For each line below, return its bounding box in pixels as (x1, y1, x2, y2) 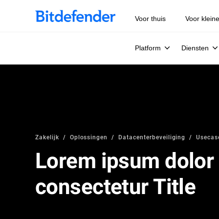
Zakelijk (35, 133, 59, 141)
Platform (135, 44, 161, 52)
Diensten (181, 44, 209, 52)
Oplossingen (69, 133, 108, 141)
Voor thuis (135, 15, 166, 22)
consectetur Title (35, 174, 196, 199)
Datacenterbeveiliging (118, 133, 186, 141)
